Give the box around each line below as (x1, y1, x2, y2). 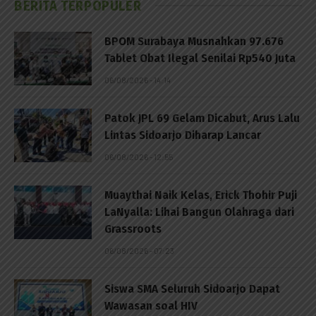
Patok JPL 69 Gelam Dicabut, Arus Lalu (104, 110, 300, 126)
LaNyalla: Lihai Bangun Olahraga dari (104, 204, 294, 219)
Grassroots (104, 221, 162, 236)
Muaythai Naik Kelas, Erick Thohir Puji (104, 187, 297, 202)
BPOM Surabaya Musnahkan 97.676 (104, 33, 284, 49)
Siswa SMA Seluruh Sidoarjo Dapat (104, 281, 280, 296)
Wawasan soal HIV (104, 298, 197, 313)
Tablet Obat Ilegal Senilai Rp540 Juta (104, 50, 296, 66)
